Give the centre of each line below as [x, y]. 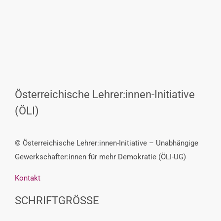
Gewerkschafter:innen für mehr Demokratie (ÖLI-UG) [100, 157]
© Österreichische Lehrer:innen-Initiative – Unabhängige [106, 143]
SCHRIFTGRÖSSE [57, 201]
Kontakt [27, 178]
